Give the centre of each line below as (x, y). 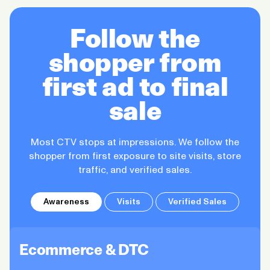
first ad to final (135, 86)
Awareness (66, 201)
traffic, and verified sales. (135, 169)
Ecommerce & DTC (84, 250)
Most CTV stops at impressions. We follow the (135, 142)
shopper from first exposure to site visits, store (135, 155)
